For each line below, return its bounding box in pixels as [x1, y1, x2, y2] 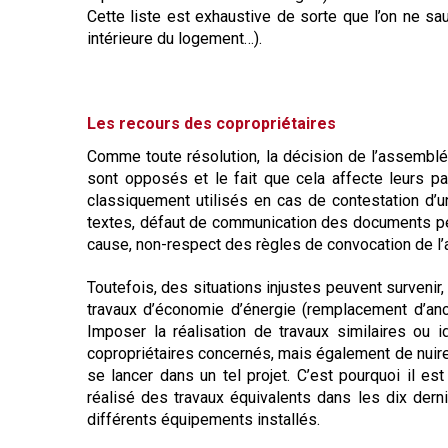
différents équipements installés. [87, 409, 320, 429]
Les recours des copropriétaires [87, 113, 336, 133]
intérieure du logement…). [87, 28, 262, 48]
